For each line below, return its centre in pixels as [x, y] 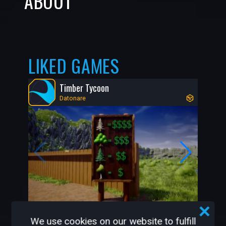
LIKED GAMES [74, 65]
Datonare [73, 98]
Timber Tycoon [84, 88]
